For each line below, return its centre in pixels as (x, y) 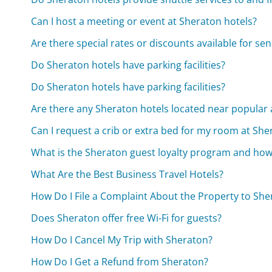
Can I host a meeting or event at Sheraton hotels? (144, 22)
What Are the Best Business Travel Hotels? (127, 175)
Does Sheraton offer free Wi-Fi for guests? (127, 218)
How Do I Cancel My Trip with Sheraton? (122, 240)
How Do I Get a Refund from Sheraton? (120, 262)
